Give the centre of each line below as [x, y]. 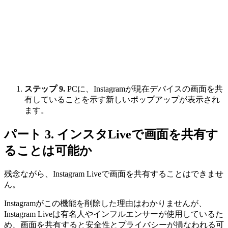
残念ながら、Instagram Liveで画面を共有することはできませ [114, 174]
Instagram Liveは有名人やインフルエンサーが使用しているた [114, 214]
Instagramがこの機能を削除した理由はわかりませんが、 [105, 204]
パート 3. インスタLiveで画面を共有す [111, 135]
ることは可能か [48, 151]
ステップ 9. [45, 89]
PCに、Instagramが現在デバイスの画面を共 [144, 89]
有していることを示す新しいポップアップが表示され [122, 100]
